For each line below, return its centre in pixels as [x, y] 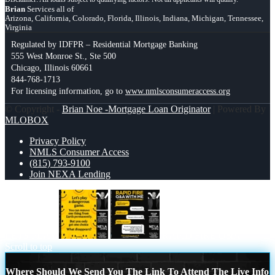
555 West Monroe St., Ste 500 [64, 56]
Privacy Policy [58, 141]
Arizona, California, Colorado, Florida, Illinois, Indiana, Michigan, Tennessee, [134, 18]
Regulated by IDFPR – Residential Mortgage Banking [104, 45]
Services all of [49, 9]
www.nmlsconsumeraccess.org [178, 91]
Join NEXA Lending [70, 174]
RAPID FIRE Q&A [201, 236]
